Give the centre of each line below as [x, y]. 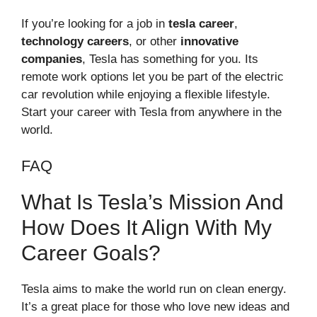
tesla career [201, 24]
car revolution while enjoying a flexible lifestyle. [146, 95]
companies [52, 59]
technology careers [75, 42]
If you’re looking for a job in [95, 24]
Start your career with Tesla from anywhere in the [151, 113]
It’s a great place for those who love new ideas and [155, 306]
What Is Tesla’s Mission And [152, 202]
